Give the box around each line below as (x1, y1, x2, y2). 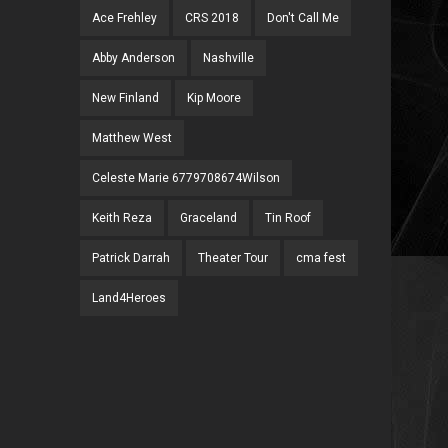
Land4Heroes (92, 291, 167, 305)
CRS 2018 (185, 11, 240, 25)
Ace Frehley (92, 11, 158, 25)
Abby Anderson (92, 51, 176, 65)
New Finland (92, 91, 160, 105)
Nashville (203, 51, 255, 65)
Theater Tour (198, 251, 269, 265)
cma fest (296, 251, 347, 265)
